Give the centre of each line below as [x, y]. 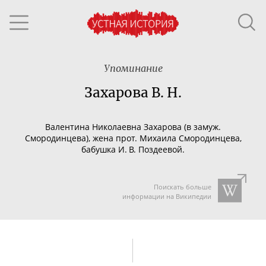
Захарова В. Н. [133, 93]
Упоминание [133, 68]
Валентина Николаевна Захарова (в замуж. [133, 126]
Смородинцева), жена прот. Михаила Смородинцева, [133, 138]
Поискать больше [182, 187]
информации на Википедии [167, 196]
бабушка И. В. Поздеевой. [133, 149]
